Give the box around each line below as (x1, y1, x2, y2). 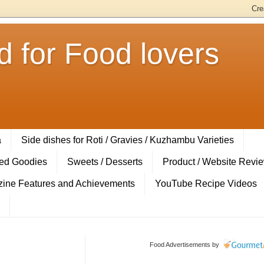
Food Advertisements (150, 240, 210, 248)
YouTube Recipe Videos (155, 179, 257, 189)
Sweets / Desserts (67, 156, 143, 167)
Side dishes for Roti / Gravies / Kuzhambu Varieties (21, 134, 234, 145)
